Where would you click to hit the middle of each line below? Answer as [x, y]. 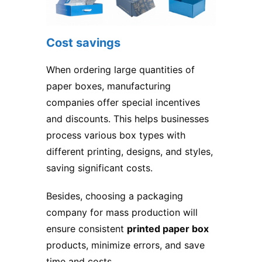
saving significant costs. [99, 168]
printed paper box [168, 228]
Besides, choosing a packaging [115, 196]
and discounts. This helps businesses [127, 118]
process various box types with [116, 135]
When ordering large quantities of [120, 69]
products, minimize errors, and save [125, 245]
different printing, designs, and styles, [130, 151]
